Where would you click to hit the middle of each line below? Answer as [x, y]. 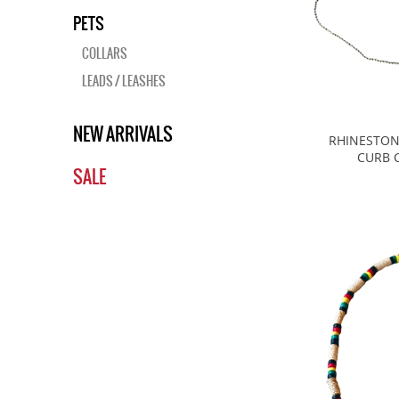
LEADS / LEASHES [124, 81]
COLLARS [105, 53]
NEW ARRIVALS [123, 134]
